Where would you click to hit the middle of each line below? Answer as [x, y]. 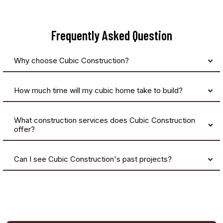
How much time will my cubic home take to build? [98, 91]
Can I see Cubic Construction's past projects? [93, 159]
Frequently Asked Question [111, 35]
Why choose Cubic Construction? [71, 61]
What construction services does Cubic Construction [105, 120]
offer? [24, 129]
